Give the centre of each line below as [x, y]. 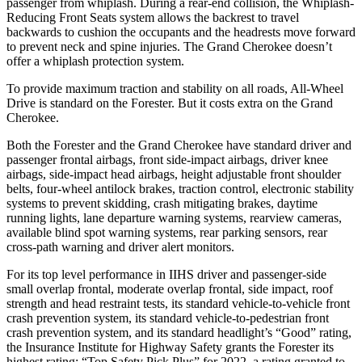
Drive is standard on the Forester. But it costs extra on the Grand [170, 103]
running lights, [43, 217]
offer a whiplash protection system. [95, 61]
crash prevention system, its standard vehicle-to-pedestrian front [168, 318]
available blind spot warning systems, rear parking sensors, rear [167, 232]
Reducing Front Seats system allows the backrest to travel [153, 17]
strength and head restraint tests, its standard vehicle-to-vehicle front [178, 303]
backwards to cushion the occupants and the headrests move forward [181, 32]
